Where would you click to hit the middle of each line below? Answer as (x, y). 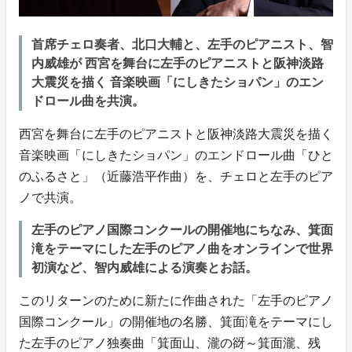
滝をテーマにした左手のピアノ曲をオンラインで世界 (182, 248)
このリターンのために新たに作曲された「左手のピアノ (176, 300)
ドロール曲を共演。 (88, 101)
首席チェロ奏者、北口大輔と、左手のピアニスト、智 (182, 44)
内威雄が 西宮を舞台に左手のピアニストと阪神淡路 (178, 63)
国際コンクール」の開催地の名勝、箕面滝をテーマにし (176, 321)
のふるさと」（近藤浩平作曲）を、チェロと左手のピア (176, 176)
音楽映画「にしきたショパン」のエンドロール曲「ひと (176, 155)
